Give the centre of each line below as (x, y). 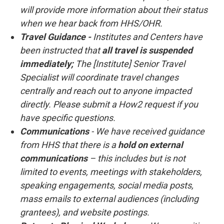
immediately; (47, 64)
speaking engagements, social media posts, (107, 185)
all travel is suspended (147, 50)
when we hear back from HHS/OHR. (91, 23)
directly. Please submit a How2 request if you (109, 104)
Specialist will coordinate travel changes (99, 77)
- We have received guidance (147, 131)
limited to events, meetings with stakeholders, (111, 172)
